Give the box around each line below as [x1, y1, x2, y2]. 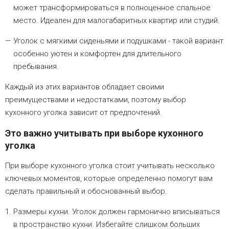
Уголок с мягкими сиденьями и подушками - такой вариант [13, 36, 223, 46]
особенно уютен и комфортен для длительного [13, 49, 181, 59]
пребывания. [13, 62, 59, 72]
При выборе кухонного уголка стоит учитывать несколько [5, 161, 215, 171]
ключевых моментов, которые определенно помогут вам [5, 174, 213, 184]
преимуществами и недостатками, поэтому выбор [5, 95, 186, 105]
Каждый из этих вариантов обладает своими [5, 82, 164, 92]
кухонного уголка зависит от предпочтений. [5, 108, 162, 118]
